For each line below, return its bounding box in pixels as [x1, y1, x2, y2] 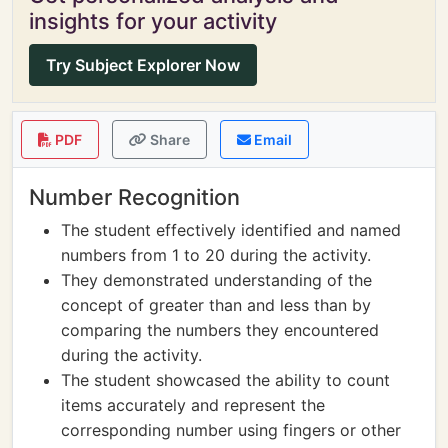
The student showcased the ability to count [61, 370, 390, 390]
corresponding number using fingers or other [61, 420, 401, 440]
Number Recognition [29, 184, 240, 210]
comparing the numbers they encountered [61, 320, 379, 340]
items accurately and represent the [61, 395, 325, 415]
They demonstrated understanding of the [61, 270, 372, 290]
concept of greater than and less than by [61, 295, 371, 315]
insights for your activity [29, 8, 277, 34]
